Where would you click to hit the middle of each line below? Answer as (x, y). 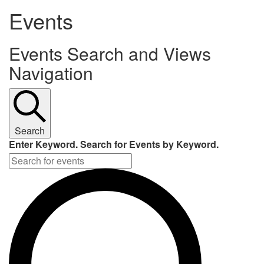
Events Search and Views (110, 53)
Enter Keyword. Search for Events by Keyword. (114, 144)
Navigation (51, 72)
